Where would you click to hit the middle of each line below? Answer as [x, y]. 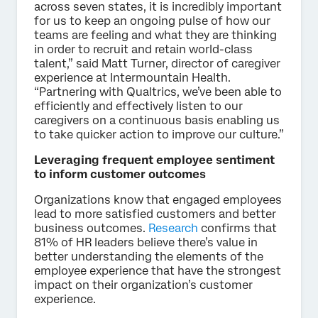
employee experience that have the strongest [158, 270]
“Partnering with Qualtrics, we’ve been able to [158, 92]
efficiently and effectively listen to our [138, 106]
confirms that [237, 228]
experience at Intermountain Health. [132, 77]
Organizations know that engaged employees [158, 199]
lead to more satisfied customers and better [155, 214]
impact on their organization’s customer [143, 285]
